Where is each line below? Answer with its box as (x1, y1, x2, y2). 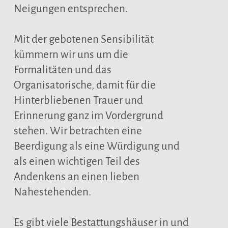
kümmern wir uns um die (13, 49, 128, 61)
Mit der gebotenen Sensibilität (13, 34, 154, 45)
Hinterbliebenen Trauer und (13, 95, 143, 106)
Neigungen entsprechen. (13, 3, 128, 15)
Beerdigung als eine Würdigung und (13, 140, 180, 152)
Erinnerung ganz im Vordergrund (13, 110, 163, 122)
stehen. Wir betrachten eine (13, 125, 142, 137)
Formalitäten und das (13, 64, 111, 76)
